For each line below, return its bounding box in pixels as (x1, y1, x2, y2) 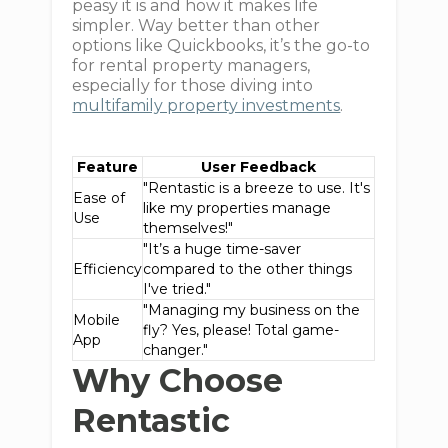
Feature (77, 158, 139, 176)
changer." (143, 341, 209, 359)
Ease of (73, 189, 126, 207)
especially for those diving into (72, 76, 314, 95)
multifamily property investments (72, 96, 341, 115)
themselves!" (143, 219, 234, 237)
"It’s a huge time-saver (143, 240, 302, 258)
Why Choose (72, 361, 284, 400)
